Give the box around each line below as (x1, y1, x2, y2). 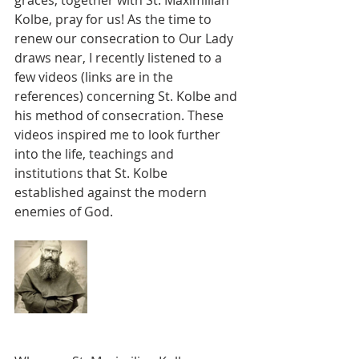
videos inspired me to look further (14, 126, 224, 143)
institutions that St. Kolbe (14, 164, 171, 182)
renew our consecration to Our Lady (14, 30, 236, 47)
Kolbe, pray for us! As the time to (14, 10, 215, 28)
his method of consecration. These (14, 107, 227, 124)
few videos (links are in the (14, 68, 176, 86)
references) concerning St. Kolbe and (14, 87, 240, 105)
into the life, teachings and (14, 145, 177, 163)
